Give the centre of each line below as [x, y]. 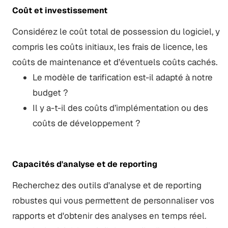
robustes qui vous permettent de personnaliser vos [113, 200]
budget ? [50, 92]
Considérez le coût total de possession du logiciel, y [116, 31]
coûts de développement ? [86, 123]
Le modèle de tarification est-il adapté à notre [122, 77]
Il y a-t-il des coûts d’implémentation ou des [120, 108]
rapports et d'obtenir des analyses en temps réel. [109, 216]
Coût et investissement [60, 10]
